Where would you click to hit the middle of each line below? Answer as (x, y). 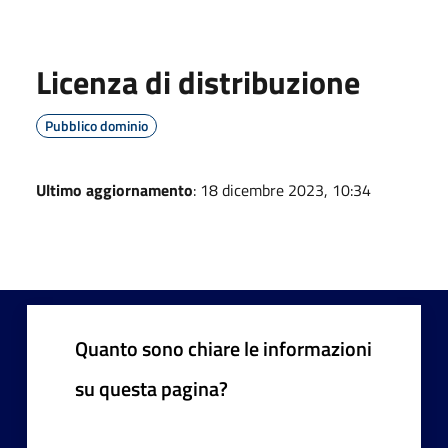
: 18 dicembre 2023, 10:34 (282, 189)
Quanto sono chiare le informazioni (223, 348)
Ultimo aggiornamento (114, 189)
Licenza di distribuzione (198, 81)
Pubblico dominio (96, 125)
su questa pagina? (151, 388)
